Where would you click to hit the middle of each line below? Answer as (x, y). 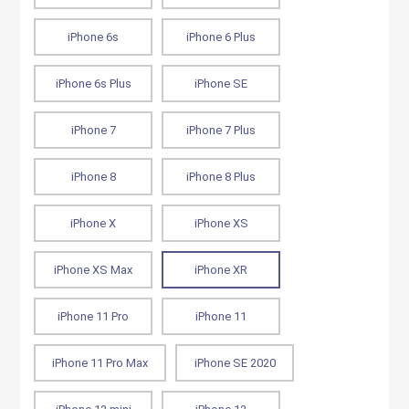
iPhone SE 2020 (235, 363)
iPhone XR (221, 270)
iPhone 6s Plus (93, 84)
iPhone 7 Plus (221, 130)
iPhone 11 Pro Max (100, 363)
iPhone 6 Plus (221, 37)
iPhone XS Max (94, 270)
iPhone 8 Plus (221, 177)
